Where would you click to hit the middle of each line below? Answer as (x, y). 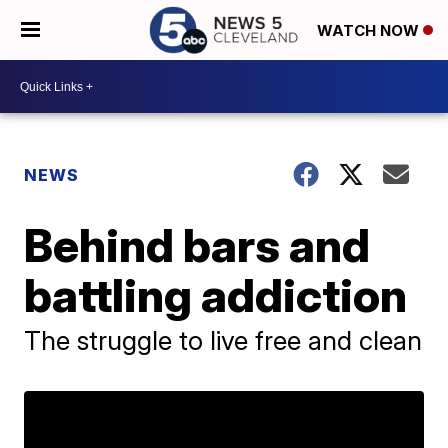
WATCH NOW (370, 31)
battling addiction (216, 295)
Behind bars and (197, 245)
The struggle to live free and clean (223, 340)
